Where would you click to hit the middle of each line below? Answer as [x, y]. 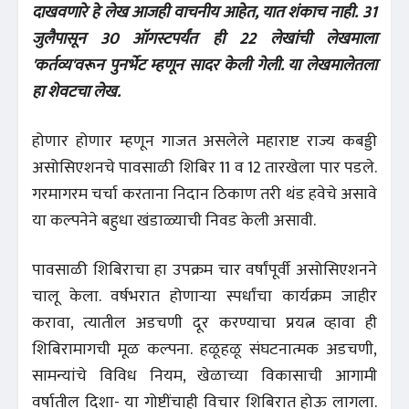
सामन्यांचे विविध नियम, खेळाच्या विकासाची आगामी [204, 376]
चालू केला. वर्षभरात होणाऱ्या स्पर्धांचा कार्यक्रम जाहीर [204, 296]
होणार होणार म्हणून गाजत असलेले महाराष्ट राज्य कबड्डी [204, 141]
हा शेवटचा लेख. [76, 92]
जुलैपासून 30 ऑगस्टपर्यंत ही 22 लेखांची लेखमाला [204, 39]
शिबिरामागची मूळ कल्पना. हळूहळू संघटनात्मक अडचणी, [204, 349]
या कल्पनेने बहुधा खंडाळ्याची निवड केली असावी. [174, 220]
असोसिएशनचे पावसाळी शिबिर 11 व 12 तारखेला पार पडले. [204, 168]
